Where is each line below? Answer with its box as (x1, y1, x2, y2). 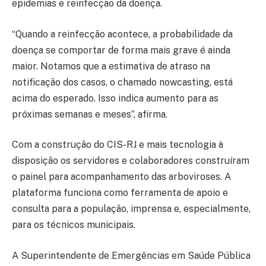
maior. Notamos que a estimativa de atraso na (12, 60, 210, 72)
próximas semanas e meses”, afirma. (12, 108, 167, 120)
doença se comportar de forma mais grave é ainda (12, 44, 230, 56)
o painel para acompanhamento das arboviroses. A (12, 171, 231, 183)
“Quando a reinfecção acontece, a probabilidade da (12, 28, 233, 40)
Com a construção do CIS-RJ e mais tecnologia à (12, 139, 223, 151)
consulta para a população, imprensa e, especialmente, (12, 203, 251, 215)
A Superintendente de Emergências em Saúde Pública (12, 249, 251, 261)
